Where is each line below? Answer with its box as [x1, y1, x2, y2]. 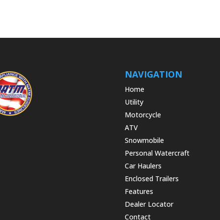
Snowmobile [124, 135, 164, 145]
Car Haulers [124, 161, 162, 170]
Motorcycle [124, 110, 161, 119]
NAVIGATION [124, 68, 182, 80]
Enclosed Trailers [124, 173, 179, 183]
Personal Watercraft [124, 148, 190, 158]
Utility [124, 97, 143, 107]
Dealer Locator [124, 199, 173, 209]
